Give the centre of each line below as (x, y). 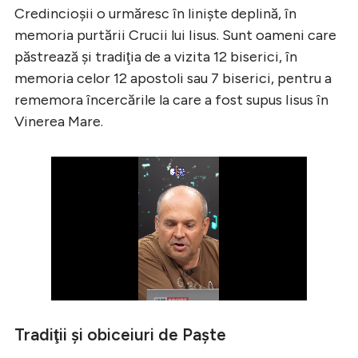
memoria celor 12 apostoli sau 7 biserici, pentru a (173, 78)
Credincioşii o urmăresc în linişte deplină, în (155, 13)
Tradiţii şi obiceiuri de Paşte (120, 334)
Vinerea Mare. (59, 121)
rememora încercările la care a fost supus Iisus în (171, 99)
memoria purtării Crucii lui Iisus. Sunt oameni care (175, 35)
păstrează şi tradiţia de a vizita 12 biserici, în (156, 56)
